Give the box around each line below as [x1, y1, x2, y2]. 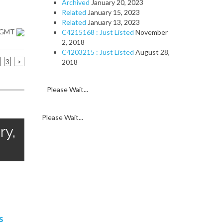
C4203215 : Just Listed [61, 48, 134, 56]
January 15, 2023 [87, 8, 140, 16]
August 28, [135, 48, 170, 56]
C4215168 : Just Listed [61, 28, 134, 36]
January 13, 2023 [87, 18, 140, 26]
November [135, 28, 168, 36]
